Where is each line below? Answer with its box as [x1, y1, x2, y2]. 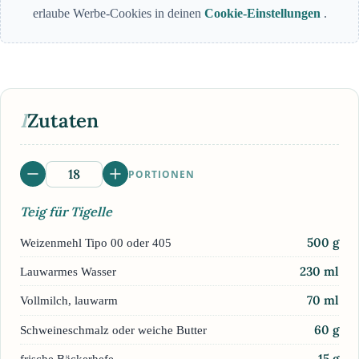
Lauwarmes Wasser [20, 264, 116, 278]
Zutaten [26, 108, 99, 134]
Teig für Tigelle [20, 204, 112, 220]
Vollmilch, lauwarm [20, 293, 118, 308]
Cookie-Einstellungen [204, 6, 324, 21]
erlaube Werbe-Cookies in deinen [32, 6, 204, 21]
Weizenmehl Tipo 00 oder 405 [20, 235, 171, 249]
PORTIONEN [127, 167, 195, 181]
